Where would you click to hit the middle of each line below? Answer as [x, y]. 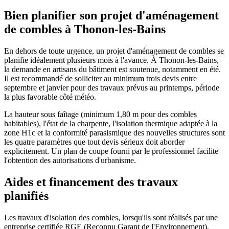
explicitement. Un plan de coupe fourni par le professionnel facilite [111, 151]
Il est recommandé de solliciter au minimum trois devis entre [100, 78]
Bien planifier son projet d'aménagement [111, 15]
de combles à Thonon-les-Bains [85, 29]
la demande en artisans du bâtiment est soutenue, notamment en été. [112, 69]
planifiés [26, 196]
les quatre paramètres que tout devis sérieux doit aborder [94, 142]
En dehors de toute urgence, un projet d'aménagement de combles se [114, 51]
